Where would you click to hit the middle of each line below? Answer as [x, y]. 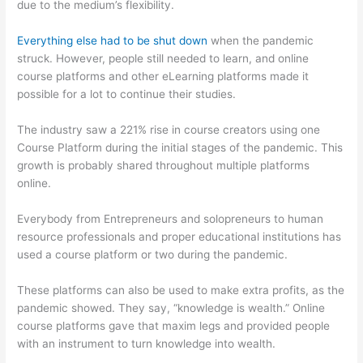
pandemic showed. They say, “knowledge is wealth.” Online [171, 307]
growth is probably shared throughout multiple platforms [164, 165]
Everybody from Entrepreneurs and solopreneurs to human [171, 218]
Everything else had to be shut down [113, 41]
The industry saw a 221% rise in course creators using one [169, 129]
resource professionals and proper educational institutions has [179, 236]
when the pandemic [261, 41]
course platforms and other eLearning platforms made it [163, 77]
